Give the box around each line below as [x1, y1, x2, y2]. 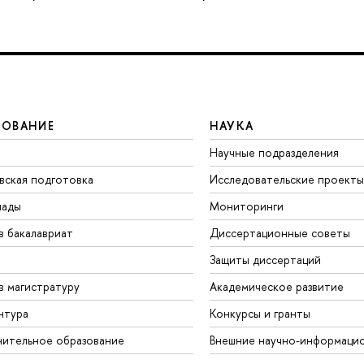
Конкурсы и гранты [209, 305, 310, 322]
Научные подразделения [209, 145, 339, 161]
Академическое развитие [209, 279, 344, 295]
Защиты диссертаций [209, 252, 321, 268]
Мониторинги [209, 198, 284, 214]
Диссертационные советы [209, 225, 350, 241]
